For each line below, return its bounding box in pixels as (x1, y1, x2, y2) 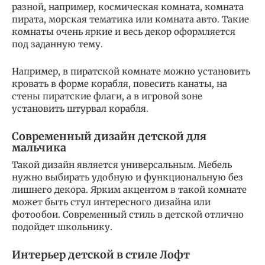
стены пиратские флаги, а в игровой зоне (12, 90, 202, 102)
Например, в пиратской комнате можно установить (12, 65, 250, 77)
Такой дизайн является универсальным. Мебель (12, 159, 232, 170)
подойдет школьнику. (12, 221, 112, 232)
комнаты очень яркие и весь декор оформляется (12, 25, 235, 37)
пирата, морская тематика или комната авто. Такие (12, 13, 249, 25)
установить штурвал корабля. (12, 102, 148, 114)
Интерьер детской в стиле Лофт (12, 247, 190, 261)
